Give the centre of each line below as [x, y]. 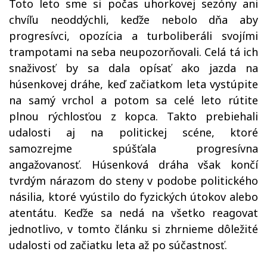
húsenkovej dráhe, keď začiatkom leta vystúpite [133, 84]
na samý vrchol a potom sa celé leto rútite [133, 100]
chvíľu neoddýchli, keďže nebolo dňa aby [133, 20]
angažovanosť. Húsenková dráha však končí [133, 164]
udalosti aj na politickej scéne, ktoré [133, 132]
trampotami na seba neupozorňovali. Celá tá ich [133, 52]
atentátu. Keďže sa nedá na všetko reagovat [133, 213]
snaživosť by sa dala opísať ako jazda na [133, 68]
